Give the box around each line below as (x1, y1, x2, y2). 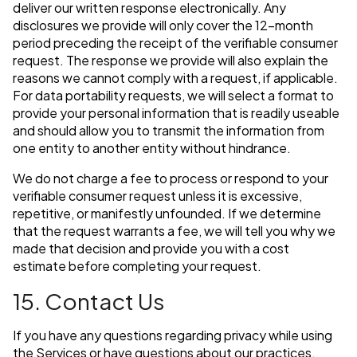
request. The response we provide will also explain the (13, 52, 328, 69)
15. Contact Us (13, 287, 165, 316)
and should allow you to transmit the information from (13, 122, 324, 139)
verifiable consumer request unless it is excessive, (13, 187, 302, 205)
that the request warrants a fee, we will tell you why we (13, 222, 335, 240)
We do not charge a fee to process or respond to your (13, 170, 328, 187)
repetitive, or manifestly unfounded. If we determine (13, 205, 321, 222)
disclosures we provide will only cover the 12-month (13, 17, 313, 34)
